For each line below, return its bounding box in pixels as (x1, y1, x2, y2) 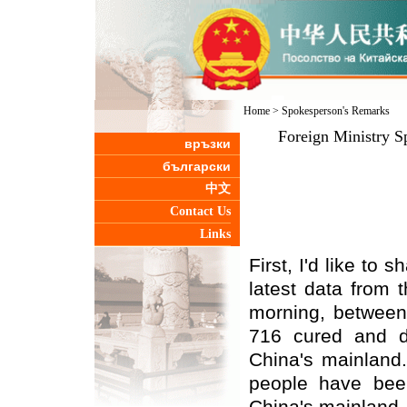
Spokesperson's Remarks (281, 104, 390, 117)
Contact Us (169, 204, 231, 218)
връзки (184, 136, 231, 151)
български (162, 159, 231, 174)
